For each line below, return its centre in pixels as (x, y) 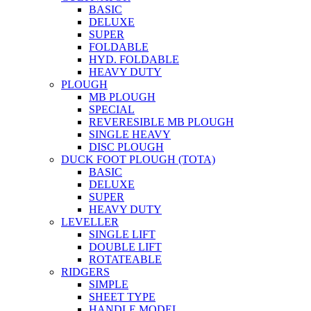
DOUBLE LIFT (125, 247)
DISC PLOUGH (126, 147)
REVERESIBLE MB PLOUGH (161, 122)
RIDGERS (85, 272)
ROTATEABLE (125, 259)
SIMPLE (109, 284)
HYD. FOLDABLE (134, 59)
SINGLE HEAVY (130, 134)
